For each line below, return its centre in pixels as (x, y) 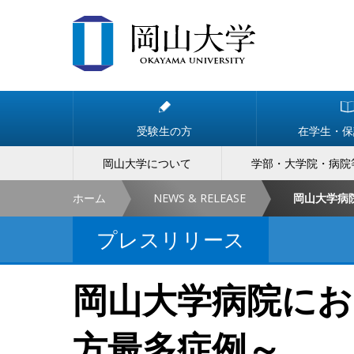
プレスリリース (171, 239)
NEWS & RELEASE (200, 198)
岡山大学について (147, 163)
